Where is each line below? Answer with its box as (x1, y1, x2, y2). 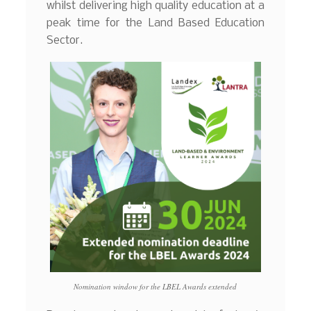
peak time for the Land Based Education (47, 17, 264, 29)
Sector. (47, 34, 83, 47)
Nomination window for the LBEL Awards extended (74, 280, 237, 292)
